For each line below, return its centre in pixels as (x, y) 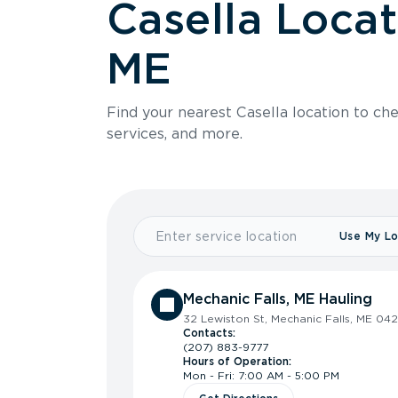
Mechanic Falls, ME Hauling (278, 299)
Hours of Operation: (237, 361)
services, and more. (175, 134)
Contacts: (209, 333)
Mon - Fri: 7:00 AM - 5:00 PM (261, 375)
